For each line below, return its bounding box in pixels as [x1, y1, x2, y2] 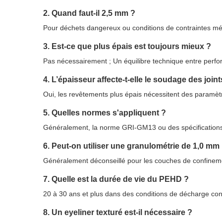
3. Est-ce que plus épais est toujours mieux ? [43, 42, 211, 51]
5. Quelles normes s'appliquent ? [43, 108, 166, 117]
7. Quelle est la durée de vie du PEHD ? [43, 174, 189, 184]
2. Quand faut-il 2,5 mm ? [43, 8, 135, 18]
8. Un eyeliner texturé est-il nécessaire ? [43, 208, 192, 217]
